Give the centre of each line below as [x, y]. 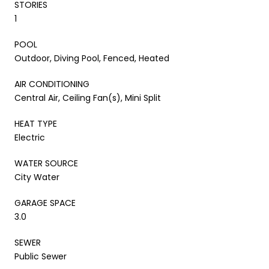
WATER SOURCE [46, 163]
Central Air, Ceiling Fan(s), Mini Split [88, 98]
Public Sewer [41, 256]
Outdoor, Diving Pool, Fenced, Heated [92, 58]
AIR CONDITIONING [52, 84]
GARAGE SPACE [45, 203]
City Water [37, 177]
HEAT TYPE [36, 123]
